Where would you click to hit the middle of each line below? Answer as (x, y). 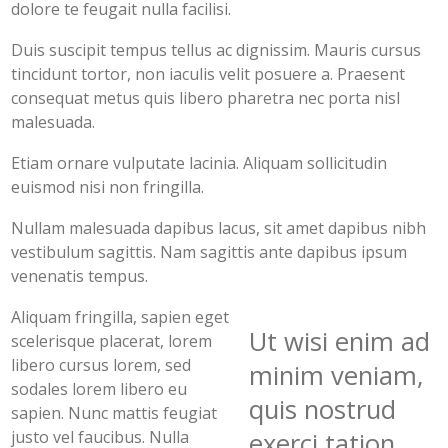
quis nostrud (323, 410)
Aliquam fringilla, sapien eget (120, 317)
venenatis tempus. (80, 276)
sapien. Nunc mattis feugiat (114, 413)
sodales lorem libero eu (99, 389)
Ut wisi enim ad (340, 342)
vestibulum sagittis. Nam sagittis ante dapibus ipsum (209, 252)
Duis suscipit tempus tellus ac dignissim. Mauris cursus (216, 50)
